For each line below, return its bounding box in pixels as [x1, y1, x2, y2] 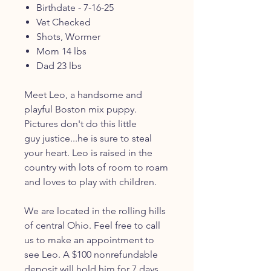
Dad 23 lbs [36, 60, 82, 72]
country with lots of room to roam [24, 162, 168, 174]
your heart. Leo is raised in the [24, 147, 152, 159]
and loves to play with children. [24, 176, 157, 188]
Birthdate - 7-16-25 [36, 2, 114, 14]
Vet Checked [36, 16, 91, 28]
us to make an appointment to [24, 234, 154, 246]
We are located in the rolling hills [24, 205, 166, 217]
